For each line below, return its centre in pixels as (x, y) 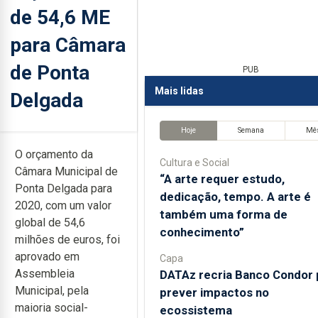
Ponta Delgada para (64, 188)
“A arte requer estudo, (222, 179)
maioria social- (51, 308)
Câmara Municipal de (66, 171)
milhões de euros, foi (67, 240)
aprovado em (47, 257)
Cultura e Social (194, 162)
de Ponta (50, 72)
